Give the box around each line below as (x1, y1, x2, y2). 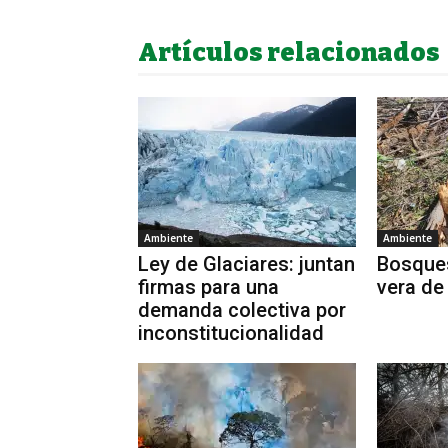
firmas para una (138, 274, 279, 299)
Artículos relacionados (138, 37, 440, 68)
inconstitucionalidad (138, 320, 324, 345)
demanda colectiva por (138, 297, 346, 322)
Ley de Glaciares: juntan (138, 251, 355, 276)
